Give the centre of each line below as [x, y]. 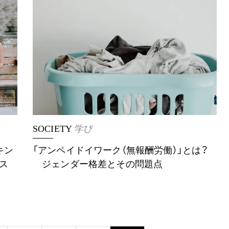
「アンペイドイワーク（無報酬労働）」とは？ [121, 150]
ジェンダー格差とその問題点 [98, 164]
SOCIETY [53, 129]
